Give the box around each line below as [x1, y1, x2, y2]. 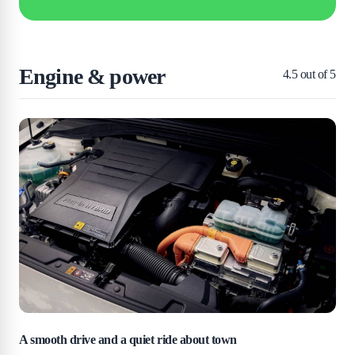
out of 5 [297, 67, 336, 81]
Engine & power [19, 64, 166, 89]
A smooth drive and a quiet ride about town [19, 333, 237, 346]
